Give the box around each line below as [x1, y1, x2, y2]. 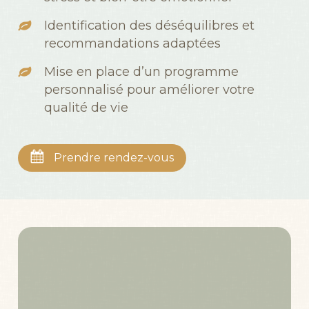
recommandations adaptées [43, 35, 221, 51]
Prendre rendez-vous [53, 150, 174, 164]
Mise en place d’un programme [43, 63, 239, 79]
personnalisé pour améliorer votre [43, 81, 255, 97]
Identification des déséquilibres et [43, 17, 255, 33]
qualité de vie [43, 99, 128, 115]
